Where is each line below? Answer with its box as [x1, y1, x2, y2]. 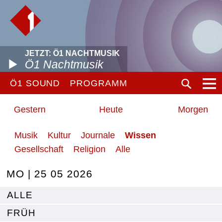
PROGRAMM [70, 78, 127, 88]
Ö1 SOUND [10, 78, 60, 88]
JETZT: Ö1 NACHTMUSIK [25, 49, 120, 57]
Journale [81, 130, 115, 140]
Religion [73, 144, 106, 154]
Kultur [48, 130, 71, 140]
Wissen [125, 130, 156, 140]
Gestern [14, 105, 46, 114]
